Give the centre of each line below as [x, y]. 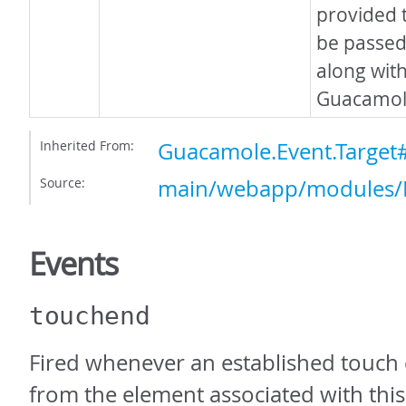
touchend [90, 316]
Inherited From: [87, 145]
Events [73, 264]
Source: [63, 183]
